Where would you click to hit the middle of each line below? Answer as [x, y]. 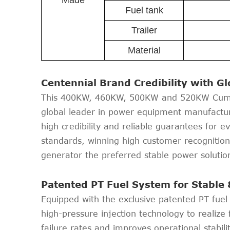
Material [144, 50]
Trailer [144, 30]
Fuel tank [144, 10]
